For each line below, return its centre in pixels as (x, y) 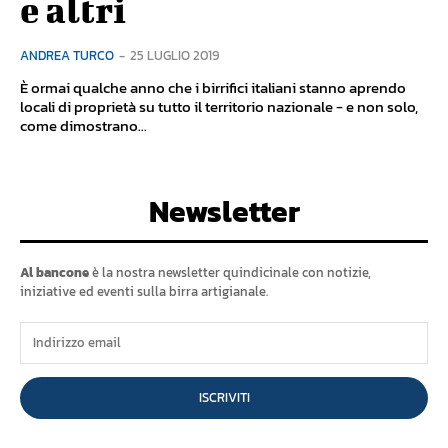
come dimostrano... (83, 125)
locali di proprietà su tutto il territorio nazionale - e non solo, (219, 106)
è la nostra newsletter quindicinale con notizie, (230, 272)
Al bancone (54, 272)
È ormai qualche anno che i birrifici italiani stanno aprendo (213, 87)
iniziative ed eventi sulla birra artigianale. (144, 291)
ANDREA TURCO (67, 55)
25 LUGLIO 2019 (174, 55)
